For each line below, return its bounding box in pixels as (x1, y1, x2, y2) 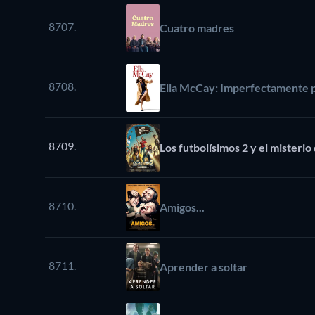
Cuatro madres (160, 20, 234, 34)
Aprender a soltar (160, 259, 247, 274)
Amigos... (160, 200, 205, 214)
